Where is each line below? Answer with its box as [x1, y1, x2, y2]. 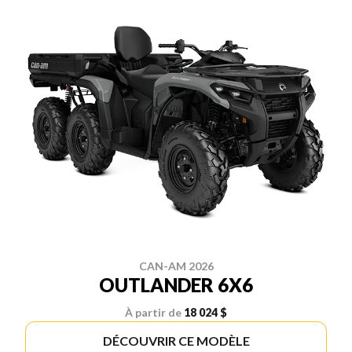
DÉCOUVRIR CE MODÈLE [102, 332, 250, 348]
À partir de [125, 305, 181, 319]
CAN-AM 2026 [138, 258, 214, 273]
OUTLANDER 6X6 [99, 273, 253, 296]
